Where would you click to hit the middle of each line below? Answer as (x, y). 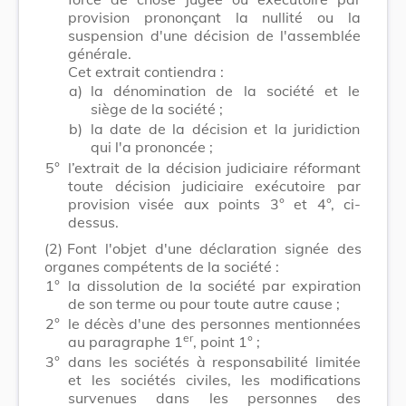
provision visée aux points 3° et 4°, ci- (214, 203)
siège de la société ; (157, 108)
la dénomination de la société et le (225, 90)
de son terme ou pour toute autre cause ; (204, 303)
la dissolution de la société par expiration (214, 285)
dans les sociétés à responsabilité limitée (214, 361)
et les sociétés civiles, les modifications (214, 379)
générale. (100, 53)
